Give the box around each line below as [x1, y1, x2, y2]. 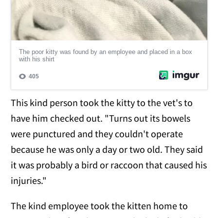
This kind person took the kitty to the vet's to [11, 96, 193, 109]
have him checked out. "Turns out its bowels [11, 111, 191, 124]
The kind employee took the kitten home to [11, 199, 188, 212]
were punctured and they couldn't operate [11, 127, 183, 140]
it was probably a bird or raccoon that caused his [11, 158, 207, 171]
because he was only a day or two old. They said [11, 143, 203, 155]
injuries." [11, 174, 47, 186]
